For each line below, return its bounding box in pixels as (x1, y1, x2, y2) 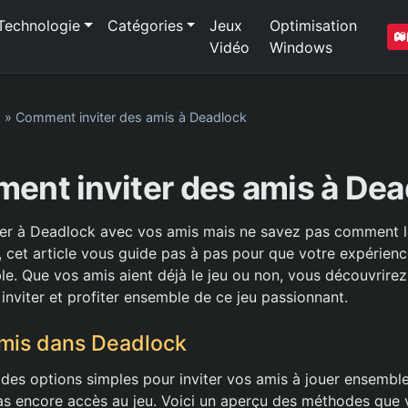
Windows (270, 38, 333, 56)
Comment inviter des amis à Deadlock (15, 109, 247, 125)
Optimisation (270, 16, 358, 35)
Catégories (107, 16, 183, 35)
